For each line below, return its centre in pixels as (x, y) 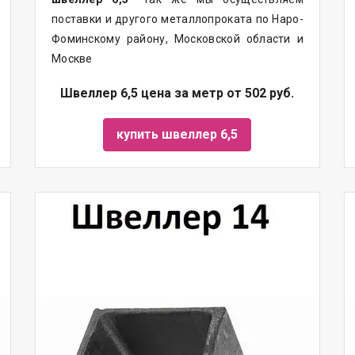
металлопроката (207, 19)
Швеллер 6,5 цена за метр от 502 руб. (177, 93)
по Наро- (278, 19)
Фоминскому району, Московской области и (177, 38)
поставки (76, 19)
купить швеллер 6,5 (177, 134)
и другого (132, 19)
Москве (72, 58)
